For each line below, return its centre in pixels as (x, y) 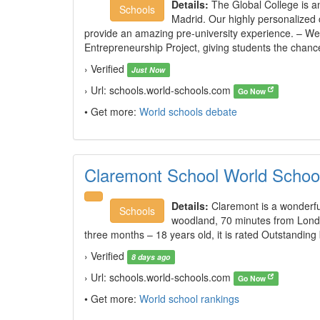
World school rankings (189, 299)
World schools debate (188, 111)
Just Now (149, 70)
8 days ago (151, 257)
